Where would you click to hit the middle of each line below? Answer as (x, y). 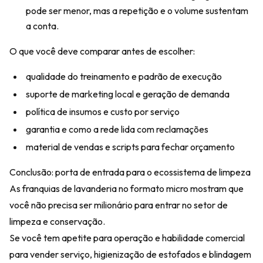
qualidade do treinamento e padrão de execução (124, 76)
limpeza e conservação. (57, 221)
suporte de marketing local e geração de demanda (128, 94)
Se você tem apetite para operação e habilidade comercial (127, 238)
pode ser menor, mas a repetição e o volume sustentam (137, 11)
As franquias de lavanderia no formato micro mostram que (127, 188)
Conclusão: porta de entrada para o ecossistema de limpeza (130, 172)
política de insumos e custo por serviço (103, 112)
